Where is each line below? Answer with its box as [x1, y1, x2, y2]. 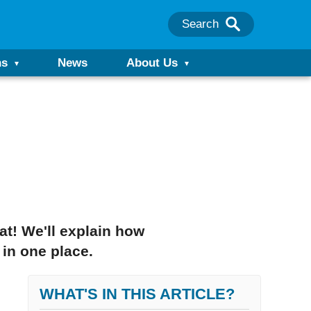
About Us [126, 56, 178, 69]
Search [182, 17, 219, 31]
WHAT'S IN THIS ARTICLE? [39, 285, 235, 303]
